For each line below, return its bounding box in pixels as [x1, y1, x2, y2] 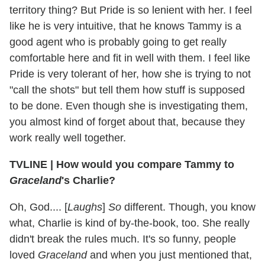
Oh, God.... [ [9, 201, 67, 214]
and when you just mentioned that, [87, 249, 252, 261]
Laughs [67, 201, 102, 214]
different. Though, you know [121, 201, 256, 214]
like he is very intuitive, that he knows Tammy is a [9, 20, 241, 33]
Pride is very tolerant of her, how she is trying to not [9, 68, 251, 80]
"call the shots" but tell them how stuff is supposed [9, 84, 245, 96]
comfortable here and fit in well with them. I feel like [9, 52, 250, 64]
